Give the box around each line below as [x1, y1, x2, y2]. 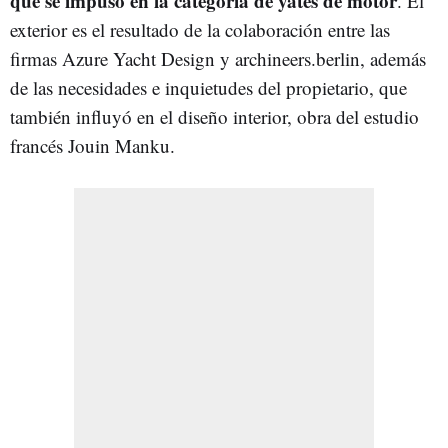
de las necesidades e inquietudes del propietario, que [10, 75, 407, 100]
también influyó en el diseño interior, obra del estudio [10, 104, 419, 129]
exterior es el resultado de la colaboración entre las [10, 17, 390, 42]
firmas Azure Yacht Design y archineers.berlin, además [10, 46, 426, 71]
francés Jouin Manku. [10, 133, 187, 158]
